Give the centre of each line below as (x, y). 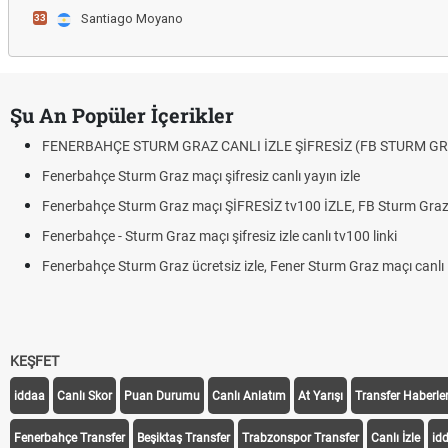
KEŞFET (34, 361)
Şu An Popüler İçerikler (122, 115)
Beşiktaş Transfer (183, 438)
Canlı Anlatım (249, 396)
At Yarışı (320, 396)
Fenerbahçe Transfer (69, 438)
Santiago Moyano (132, 18)
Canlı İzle (395, 438)
